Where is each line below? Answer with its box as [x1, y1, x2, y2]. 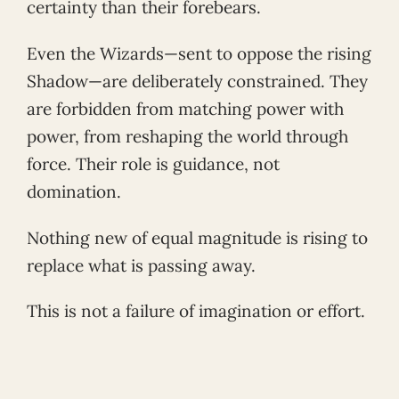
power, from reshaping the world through [27, 125, 348, 147]
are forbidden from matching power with [27, 97, 344, 119]
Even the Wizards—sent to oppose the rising [27, 42, 371, 64]
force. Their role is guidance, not [27, 152, 280, 175]
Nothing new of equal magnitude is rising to [27, 226, 368, 248]
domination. [27, 180, 121, 202]
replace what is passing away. [27, 254, 256, 276]
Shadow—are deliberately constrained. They [27, 69, 368, 92]
